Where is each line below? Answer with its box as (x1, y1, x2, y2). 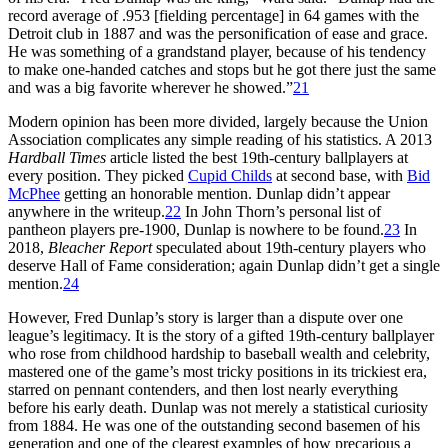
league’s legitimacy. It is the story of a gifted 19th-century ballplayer (8, 326, 434, 344)
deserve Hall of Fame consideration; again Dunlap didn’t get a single (8, 256, 440, 274)
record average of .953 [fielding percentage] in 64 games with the (8, 6, 419, 24)
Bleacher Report (48, 238, 152, 256)
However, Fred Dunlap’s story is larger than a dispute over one (8, 308, 403, 326)
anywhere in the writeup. (8, 202, 165, 220)
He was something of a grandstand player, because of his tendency (8, 42, 426, 60)
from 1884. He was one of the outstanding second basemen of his (8, 416, 420, 434)
